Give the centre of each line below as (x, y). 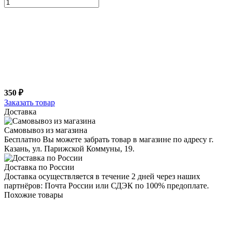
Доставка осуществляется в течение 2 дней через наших (102, 176)
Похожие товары (34, 195)
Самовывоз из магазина (46, 130)
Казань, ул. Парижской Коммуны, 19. (69, 148)
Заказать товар (30, 102)
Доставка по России (39, 167)
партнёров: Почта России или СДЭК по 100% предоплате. (107, 185)
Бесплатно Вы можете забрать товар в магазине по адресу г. (109, 139)
